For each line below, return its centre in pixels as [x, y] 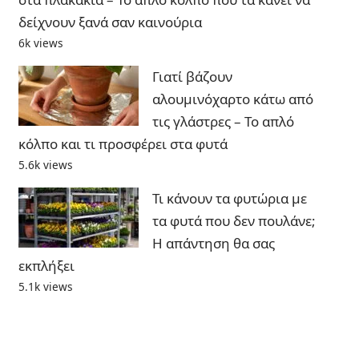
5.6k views [45, 164]
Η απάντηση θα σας [213, 243]
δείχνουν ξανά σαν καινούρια [110, 22]
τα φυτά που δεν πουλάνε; [234, 220]
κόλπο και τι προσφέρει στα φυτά [123, 143]
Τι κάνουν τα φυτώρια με [229, 198]
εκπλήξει [46, 265]
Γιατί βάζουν [192, 76]
